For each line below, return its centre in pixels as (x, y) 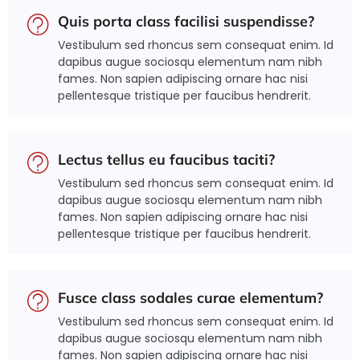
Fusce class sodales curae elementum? (190, 298)
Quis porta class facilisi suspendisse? (186, 21)
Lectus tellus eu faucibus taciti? (166, 160)
